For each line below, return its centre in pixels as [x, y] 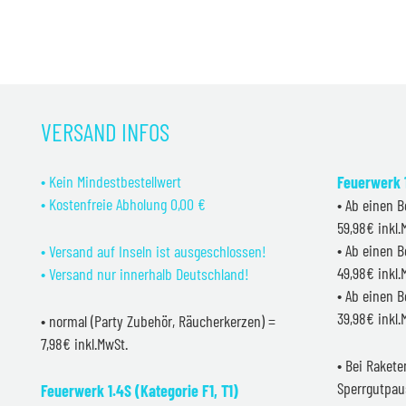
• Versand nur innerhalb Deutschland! [145, 273]
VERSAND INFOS [105, 131]
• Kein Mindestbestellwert [111, 181]
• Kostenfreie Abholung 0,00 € [123, 203]
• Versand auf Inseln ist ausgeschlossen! [154, 251]
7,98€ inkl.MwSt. [84, 343]
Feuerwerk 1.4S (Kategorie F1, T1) [140, 390]
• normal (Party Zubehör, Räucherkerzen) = [158, 320]
